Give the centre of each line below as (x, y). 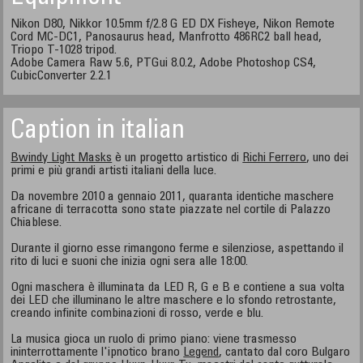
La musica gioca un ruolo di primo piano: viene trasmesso (154, 340)
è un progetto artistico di (177, 158)
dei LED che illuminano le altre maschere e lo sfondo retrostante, (174, 301)
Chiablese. (36, 223)
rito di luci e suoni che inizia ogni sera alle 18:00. (130, 262)
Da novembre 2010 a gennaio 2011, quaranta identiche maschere (173, 197)
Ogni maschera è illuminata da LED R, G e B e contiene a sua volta (178, 288)
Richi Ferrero (275, 158)
